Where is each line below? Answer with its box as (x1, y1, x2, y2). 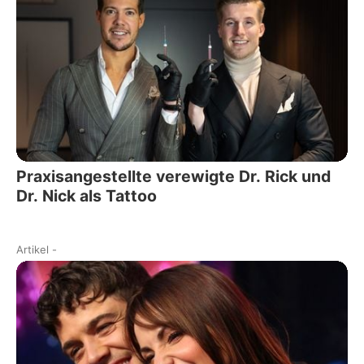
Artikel (16, 242, 49, 256)
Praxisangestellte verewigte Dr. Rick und (16, 166, 331, 186)
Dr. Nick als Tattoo (16, 185, 157, 206)
